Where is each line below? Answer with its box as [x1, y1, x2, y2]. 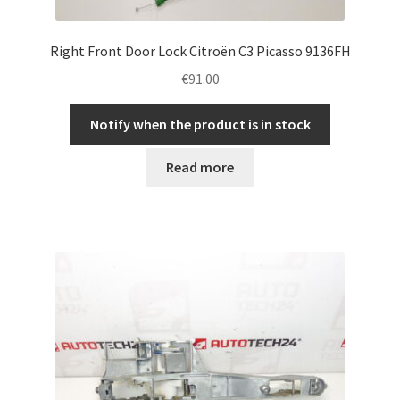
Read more [166, 158, 234, 177]
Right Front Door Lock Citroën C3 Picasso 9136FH [49, 42, 351, 61]
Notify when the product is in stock [89, 114, 311, 133]
